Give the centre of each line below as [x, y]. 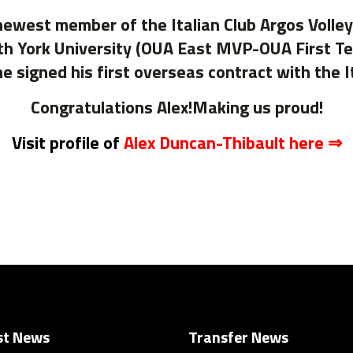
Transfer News [238, 337]
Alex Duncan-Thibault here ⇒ [232, 143]
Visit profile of [67, 143]
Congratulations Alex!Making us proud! [176, 107]
